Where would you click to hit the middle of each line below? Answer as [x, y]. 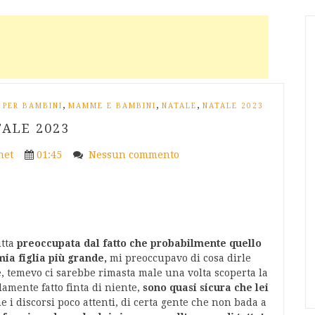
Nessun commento [135, 155]
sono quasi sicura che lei [206, 288]
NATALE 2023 [233, 106]
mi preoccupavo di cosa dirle [180, 258]
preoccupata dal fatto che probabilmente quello [139, 243]
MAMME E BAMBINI [112, 106]
